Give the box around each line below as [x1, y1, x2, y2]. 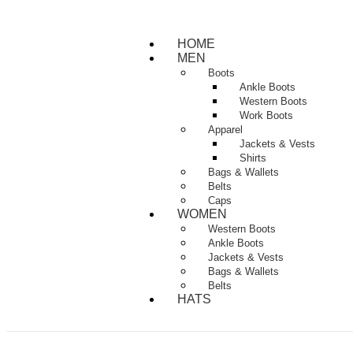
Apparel [208, 124, 243, 136]
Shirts [240, 152, 267, 164]
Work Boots [240, 110, 294, 121]
